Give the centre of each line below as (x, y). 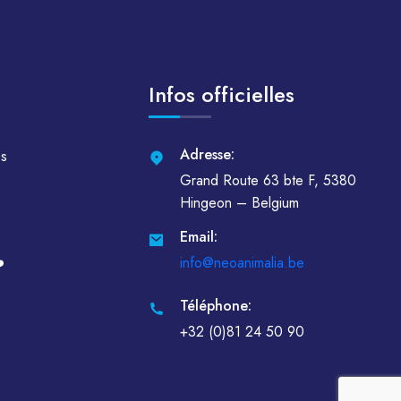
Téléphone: (216, 306)
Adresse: (207, 154)
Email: (199, 237)
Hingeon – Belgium (239, 203)
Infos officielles (222, 94)
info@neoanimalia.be (242, 263)
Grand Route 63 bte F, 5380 (268, 180)
